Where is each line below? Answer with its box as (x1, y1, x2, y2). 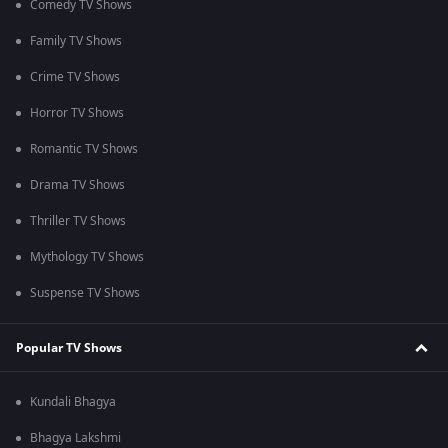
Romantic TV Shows (30, 140, 138, 159)
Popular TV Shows (16, 338, 122, 357)
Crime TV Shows (30, 68, 120, 87)
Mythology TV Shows (30, 248, 144, 267)
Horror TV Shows (30, 104, 124, 123)
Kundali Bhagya (30, 393, 116, 412)
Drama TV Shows (30, 176, 125, 195)
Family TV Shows (30, 32, 122, 51)
